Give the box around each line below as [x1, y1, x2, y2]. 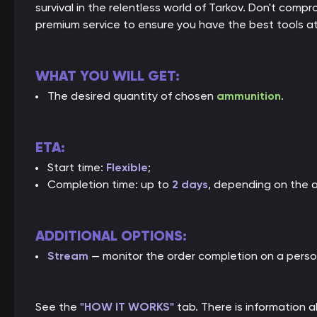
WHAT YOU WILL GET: [35, 67, 180, 85]
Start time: [47, 161, 106, 174]
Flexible [106, 161, 148, 174]
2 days [172, 178, 208, 191]
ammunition [217, 89, 281, 103]
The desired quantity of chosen [47, 89, 217, 103]
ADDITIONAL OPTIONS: [35, 227, 187, 245]
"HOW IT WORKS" [80, 300, 174, 313]
